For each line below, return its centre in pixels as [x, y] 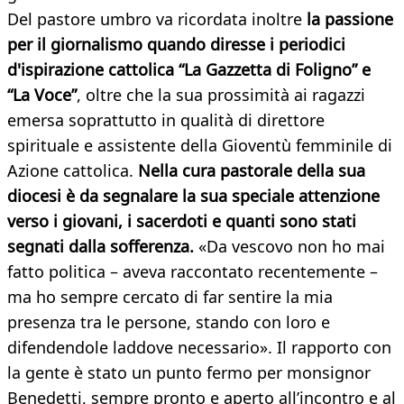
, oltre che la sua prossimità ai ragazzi [221, 95]
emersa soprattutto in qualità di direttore [166, 120]
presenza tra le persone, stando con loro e [169, 322]
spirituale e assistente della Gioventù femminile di [200, 146]
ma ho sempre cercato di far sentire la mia [170, 297]
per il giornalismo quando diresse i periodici [176, 45]
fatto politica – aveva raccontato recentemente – [193, 272]
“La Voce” [42, 95]
